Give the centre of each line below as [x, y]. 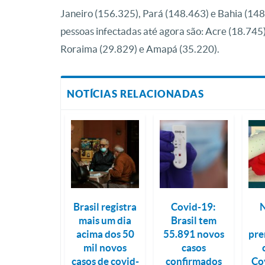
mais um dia [105, 220]
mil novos [105, 247]
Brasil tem [193, 220]
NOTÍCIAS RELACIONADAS [135, 94]
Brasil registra [105, 206]
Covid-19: [194, 206]
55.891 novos [193, 234]
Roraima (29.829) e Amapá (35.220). [140, 49]
